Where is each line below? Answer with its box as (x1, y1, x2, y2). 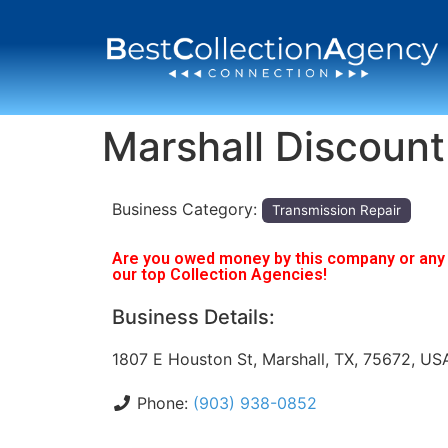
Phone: (137, 392, 193, 413)
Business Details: (112, 304, 275, 329)
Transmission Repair (272, 202, 402, 218)
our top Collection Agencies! (112, 264, 327, 284)
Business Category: (112, 199, 262, 219)
